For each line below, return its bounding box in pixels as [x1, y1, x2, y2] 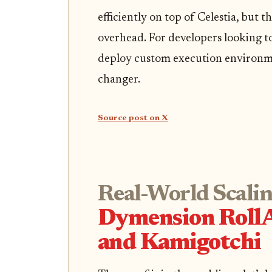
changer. [98, 73, 140, 86]
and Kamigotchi [98, 232, 261, 256]
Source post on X [98, 114, 168, 123]
